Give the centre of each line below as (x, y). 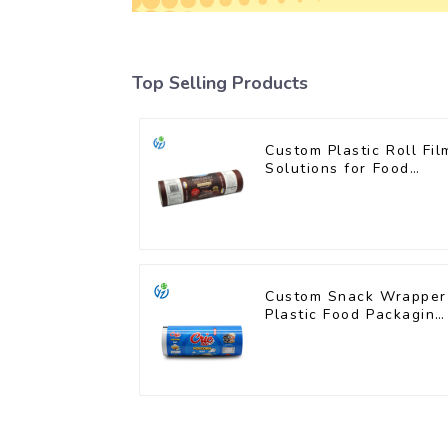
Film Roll (299, 333)
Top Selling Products (220, 83)
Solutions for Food (337, 169)
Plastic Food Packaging (355, 315)
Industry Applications (348, 187)
